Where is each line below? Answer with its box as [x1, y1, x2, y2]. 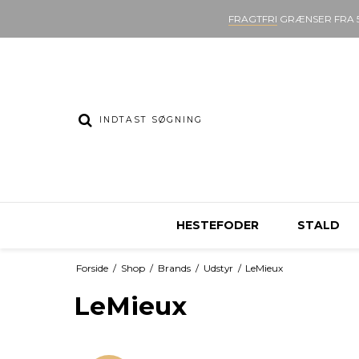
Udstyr [203, 261, 233, 274]
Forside [75, 261, 108, 274]
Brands [157, 261, 191, 274]
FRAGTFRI [228, 13, 277, 25]
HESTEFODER [175, 218, 259, 232]
